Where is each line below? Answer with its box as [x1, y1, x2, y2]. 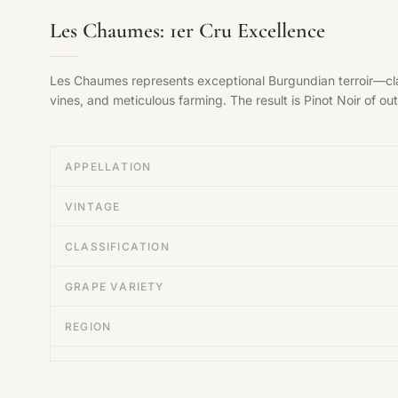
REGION [65, 320, 112, 333]
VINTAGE [65, 200, 121, 213]
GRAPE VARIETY [65, 280, 164, 293]
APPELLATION [65, 160, 152, 173]
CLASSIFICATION [65, 240, 170, 253]
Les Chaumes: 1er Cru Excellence [50, 18, 325, 44]
